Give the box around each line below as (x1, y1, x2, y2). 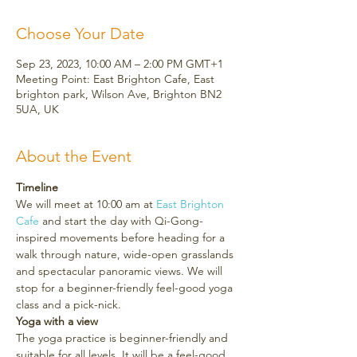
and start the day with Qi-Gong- (42, 214, 203, 229)
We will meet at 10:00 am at (16, 197, 156, 212)
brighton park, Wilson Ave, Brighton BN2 (16, 87, 222, 102)
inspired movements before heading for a (16, 230, 228, 245)
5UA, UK (16, 102, 59, 117)
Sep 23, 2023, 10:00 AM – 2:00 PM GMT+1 (16, 57, 223, 72)
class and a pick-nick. (16, 297, 121, 312)
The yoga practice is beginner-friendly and (16, 331, 231, 346)
